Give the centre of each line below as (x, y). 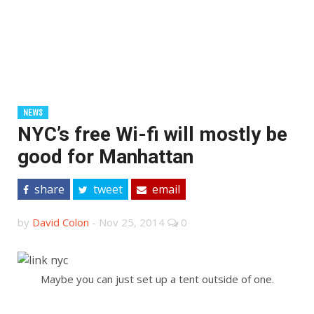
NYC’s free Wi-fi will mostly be (152, 134)
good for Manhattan (105, 157)
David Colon (61, 222)
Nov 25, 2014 (132, 222)
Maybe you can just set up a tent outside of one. (157, 279)
